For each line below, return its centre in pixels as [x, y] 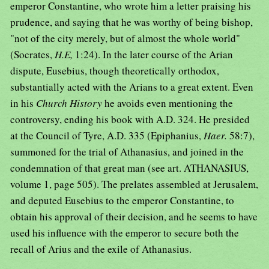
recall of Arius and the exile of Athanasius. [101, 249]
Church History [70, 103]
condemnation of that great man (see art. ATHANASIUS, [129, 168]
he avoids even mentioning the [169, 103]
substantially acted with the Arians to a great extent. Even [132, 87]
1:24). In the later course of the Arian [154, 55]
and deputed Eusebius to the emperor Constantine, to [122, 201]
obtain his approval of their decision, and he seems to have [134, 217]
